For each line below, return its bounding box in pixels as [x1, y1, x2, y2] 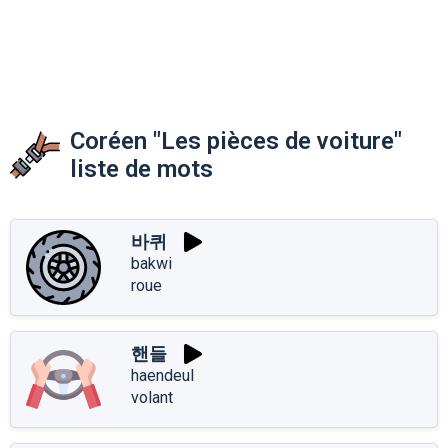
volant [131, 387, 173, 407]
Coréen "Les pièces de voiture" [70, 126, 402, 155]
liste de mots [70, 154, 213, 183]
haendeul [131, 365, 194, 385]
